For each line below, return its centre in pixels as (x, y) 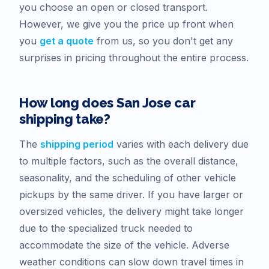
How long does (68, 102)
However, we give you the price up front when (126, 24)
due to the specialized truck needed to (106, 228)
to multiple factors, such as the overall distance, (129, 161)
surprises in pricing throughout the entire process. (134, 57)
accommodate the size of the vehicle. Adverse (124, 245)
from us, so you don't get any (163, 41)
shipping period (77, 144)
